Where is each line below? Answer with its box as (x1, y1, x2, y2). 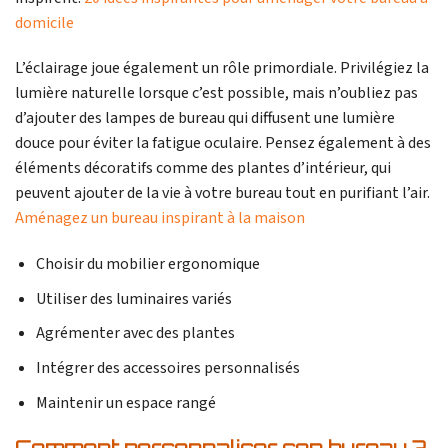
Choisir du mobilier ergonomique (35, 253, 260, 276)
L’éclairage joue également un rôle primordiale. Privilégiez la (15, 57, 429, 80)
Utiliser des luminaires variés (35, 287, 232, 310)
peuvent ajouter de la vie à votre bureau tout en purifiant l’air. (15, 182, 430, 205)
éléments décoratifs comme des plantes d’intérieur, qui (15, 157, 391, 180)
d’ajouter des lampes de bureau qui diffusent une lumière (15, 107, 395, 130)
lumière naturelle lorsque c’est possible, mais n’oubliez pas (15, 82, 418, 105)
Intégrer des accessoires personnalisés (35, 356, 300, 379)
